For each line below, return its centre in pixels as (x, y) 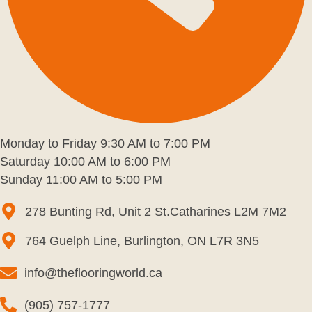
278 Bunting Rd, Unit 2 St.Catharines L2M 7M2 (156, 211)
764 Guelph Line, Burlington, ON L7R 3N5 (142, 241)
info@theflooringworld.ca (93, 273)
